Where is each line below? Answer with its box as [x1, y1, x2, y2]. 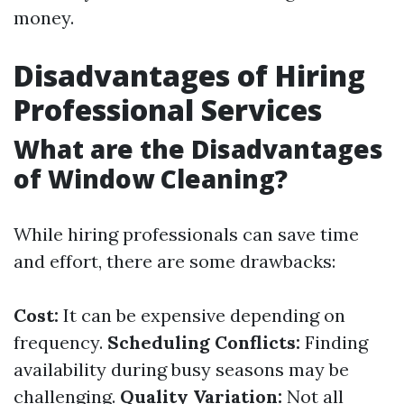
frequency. [14, 331, 107, 353]
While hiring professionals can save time [14, 223, 359, 245]
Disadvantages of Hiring [14, 56, 365, 95]
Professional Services [14, 90, 322, 129]
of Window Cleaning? [14, 161, 288, 196]
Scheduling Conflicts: [107, 331, 300, 353]
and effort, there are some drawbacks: [14, 250, 335, 272]
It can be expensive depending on [59, 304, 345, 326]
